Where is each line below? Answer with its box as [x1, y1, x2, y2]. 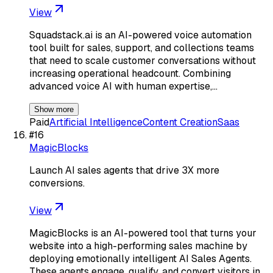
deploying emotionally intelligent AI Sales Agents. [29, 252, 252, 265]
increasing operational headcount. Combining [29, 66, 231, 80]
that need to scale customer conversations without [29, 54, 256, 67]
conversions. [29, 176, 85, 190]
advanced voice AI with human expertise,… [29, 79, 218, 93]
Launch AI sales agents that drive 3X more [29, 163, 219, 177]
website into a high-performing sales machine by [29, 239, 247, 252]
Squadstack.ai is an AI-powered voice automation [29, 28, 252, 41]
